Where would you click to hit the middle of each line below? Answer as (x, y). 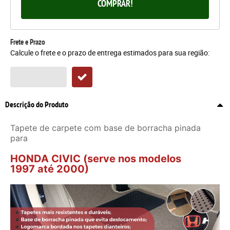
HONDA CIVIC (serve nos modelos (96, 159)
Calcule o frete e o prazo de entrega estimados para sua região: (110, 53)
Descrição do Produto (37, 105)
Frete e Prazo (28, 42)
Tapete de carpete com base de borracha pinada (106, 128)
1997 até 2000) (50, 169)
